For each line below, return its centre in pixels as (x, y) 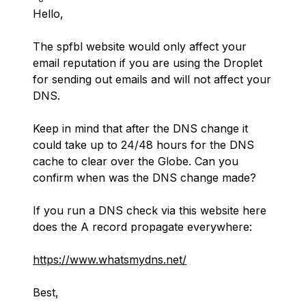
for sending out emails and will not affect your (152, 79)
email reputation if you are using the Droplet (148, 63)
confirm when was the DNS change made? (144, 178)
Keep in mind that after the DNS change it (140, 128)
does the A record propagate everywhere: (142, 227)
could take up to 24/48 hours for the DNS (143, 145)
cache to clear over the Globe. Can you (136, 161)
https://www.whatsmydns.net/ (110, 260)
